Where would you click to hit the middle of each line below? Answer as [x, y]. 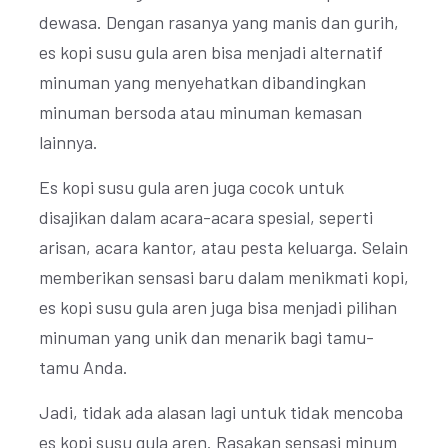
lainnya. [68, 142]
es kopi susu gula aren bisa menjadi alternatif [211, 52]
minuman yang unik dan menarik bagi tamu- [206, 337]
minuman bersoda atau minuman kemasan [200, 112]
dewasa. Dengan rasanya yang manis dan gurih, [219, 22]
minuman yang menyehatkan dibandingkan [202, 82]
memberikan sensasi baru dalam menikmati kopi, [224, 277]
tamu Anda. [83, 367]
